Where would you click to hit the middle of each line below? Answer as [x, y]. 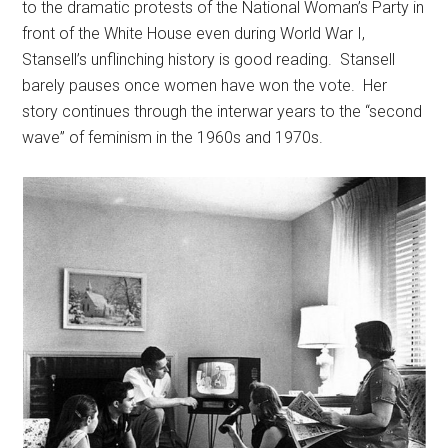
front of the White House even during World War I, [194, 33]
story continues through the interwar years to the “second [222, 111]
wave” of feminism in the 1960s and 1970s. [173, 137]
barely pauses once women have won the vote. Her [205, 85]
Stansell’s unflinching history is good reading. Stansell [209, 59]
